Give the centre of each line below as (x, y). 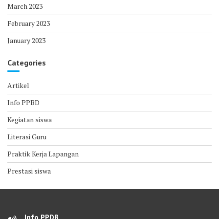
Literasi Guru (27, 136)
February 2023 (29, 23)
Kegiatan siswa (30, 119)
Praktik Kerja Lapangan (43, 153)
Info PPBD (23, 102)
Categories (27, 62)
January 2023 (26, 40)
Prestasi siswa (29, 171)
